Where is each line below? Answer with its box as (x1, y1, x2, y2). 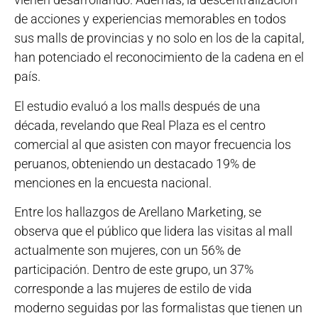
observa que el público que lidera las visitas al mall (14, 224, 292, 239)
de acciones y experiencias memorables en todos (14, 11, 286, 27)
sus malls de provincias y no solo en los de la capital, (14, 31, 304, 46)
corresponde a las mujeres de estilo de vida (14, 281, 252, 297)
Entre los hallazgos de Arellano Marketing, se (14, 204, 261, 220)
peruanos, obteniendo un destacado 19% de (14, 155, 256, 171)
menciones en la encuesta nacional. (14, 175, 212, 190)
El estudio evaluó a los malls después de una (14, 98, 261, 114)
